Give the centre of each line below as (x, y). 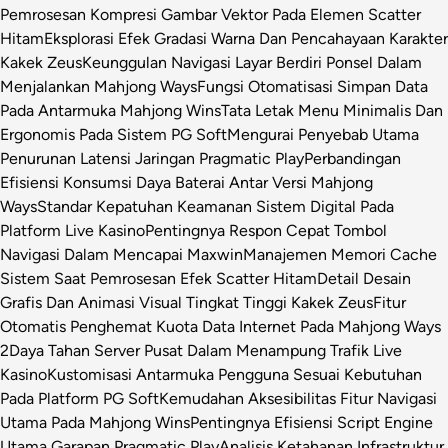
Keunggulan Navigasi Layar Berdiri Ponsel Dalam (252, 63)
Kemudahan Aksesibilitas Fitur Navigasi (298, 399)
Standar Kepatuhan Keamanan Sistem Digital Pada (215, 207)
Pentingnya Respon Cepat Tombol (266, 231)
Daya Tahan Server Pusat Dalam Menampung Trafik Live (205, 351)
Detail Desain (364, 279)
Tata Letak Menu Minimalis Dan (332, 111)
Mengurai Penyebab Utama (323, 135)
